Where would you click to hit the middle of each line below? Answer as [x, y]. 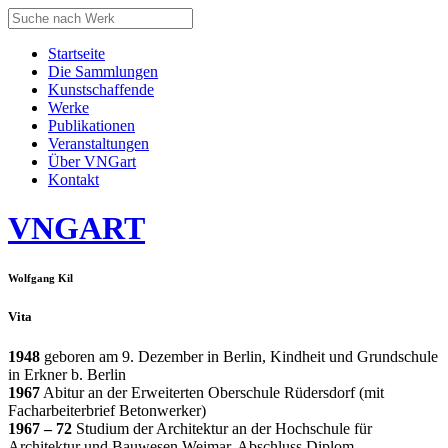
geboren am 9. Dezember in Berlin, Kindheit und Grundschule [239, 356]
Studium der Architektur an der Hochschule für [222, 428]
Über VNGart [92, 161]
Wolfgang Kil [40, 278]
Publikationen [91, 125]
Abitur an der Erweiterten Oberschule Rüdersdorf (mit [212, 392]
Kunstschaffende [101, 89]
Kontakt [73, 179]
